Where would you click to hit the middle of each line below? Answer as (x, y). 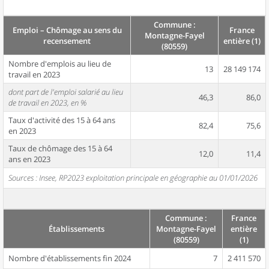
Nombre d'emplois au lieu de (60, 64)
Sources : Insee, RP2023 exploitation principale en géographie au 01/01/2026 (133, 178)
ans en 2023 (29, 159)
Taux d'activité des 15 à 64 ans (62, 120)
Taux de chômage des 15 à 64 (60, 148)
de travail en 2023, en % (47, 103)
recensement (67, 41)
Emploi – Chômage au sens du (67, 30)
